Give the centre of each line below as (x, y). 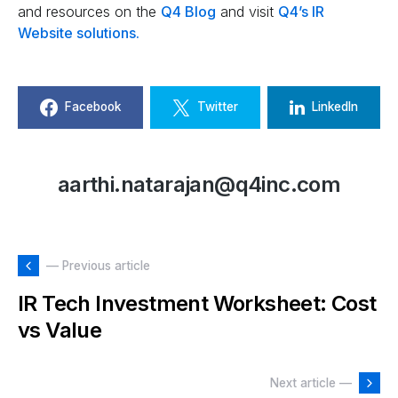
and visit (247, 11)
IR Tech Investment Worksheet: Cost (197, 303)
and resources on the (89, 11)
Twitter (218, 107)
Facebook (93, 107)
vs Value (60, 330)
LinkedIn (335, 107)
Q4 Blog (188, 11)
